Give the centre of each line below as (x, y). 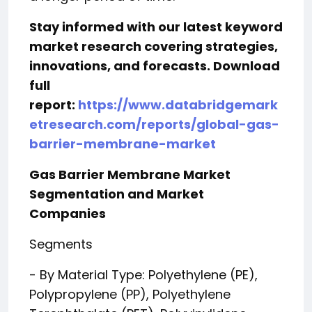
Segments (61, 244)
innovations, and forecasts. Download (155, 66)
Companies (68, 213)
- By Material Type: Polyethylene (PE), (143, 275)
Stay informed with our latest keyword (156, 27)
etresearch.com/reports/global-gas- (154, 124)
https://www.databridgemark (178, 105)
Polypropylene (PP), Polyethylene (130, 294)
